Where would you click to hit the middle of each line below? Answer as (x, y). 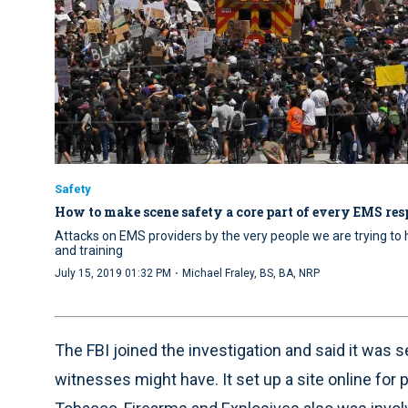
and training (89, 251)
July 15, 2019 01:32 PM (113, 274)
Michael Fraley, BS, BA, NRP (251, 274)
